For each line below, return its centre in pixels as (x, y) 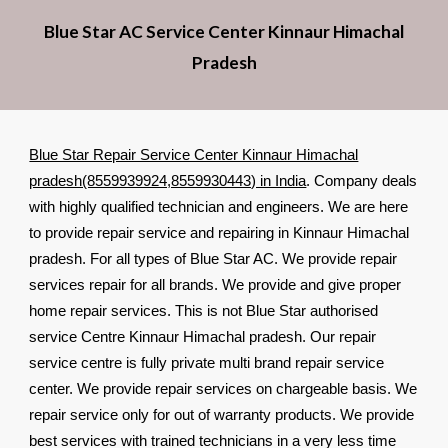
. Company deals (362, 181)
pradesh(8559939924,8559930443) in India (168, 181)
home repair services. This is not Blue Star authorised (204, 311)
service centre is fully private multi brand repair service (207, 363)
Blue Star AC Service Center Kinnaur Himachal (224, 31)
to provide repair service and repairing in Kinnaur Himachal (219, 233)
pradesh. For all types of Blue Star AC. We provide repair (213, 259)
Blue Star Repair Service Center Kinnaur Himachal (194, 155)
